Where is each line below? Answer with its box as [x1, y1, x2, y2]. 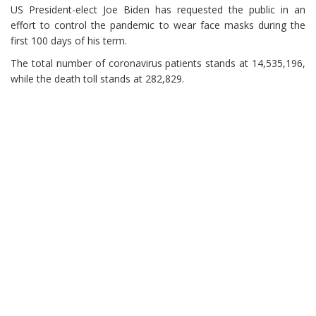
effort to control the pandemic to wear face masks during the [11, 18, 305, 32]
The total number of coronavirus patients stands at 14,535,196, [11, 56, 305, 71]
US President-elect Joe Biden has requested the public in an [11, 3, 305, 17]
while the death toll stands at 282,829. [11, 72, 184, 86]
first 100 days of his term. [11, 34, 127, 48]
